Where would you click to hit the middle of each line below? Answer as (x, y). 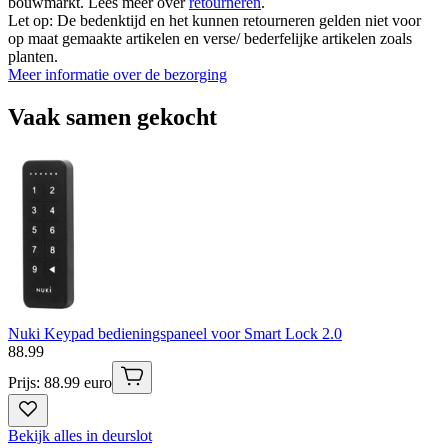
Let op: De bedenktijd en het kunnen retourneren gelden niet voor (214, 20)
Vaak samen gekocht (112, 116)
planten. (33, 56)
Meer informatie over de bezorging (117, 74)
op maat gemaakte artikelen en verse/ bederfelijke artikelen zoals (210, 38)
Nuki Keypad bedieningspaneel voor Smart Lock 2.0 (175, 333)
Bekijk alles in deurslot (80, 435)
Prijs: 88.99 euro (60, 382)
